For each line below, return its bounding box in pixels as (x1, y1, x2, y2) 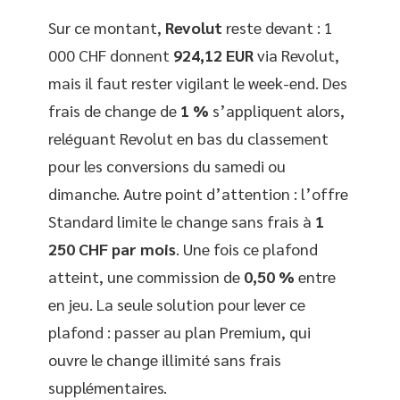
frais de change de (48, 99, 180, 121)
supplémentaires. (48, 376, 167, 397)
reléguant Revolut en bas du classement (48, 127, 329, 148)
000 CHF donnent (48, 44, 173, 65)
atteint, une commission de (48, 265, 244, 287)
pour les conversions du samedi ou (48, 154, 286, 176)
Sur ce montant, (48, 16, 165, 37)
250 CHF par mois (48, 237, 176, 259)
